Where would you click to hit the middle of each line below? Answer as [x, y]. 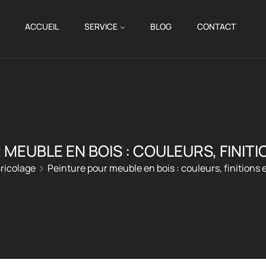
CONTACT [217, 26]
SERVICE [101, 26]
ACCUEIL [42, 26]
